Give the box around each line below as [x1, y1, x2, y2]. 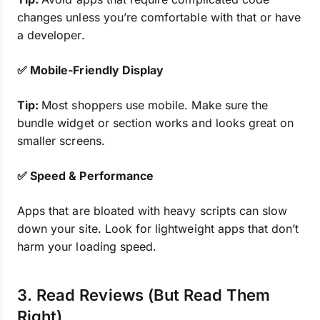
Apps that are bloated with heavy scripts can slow [17, 204, 288, 218]
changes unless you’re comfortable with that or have [17, 10, 301, 24]
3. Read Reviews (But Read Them [17, 286, 271, 304]
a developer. [17, 28, 85, 42]
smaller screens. [17, 134, 105, 148]
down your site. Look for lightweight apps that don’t [17, 221, 299, 236]
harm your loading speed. [17, 239, 157, 254]
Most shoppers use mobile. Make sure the [41, 98, 269, 112]
